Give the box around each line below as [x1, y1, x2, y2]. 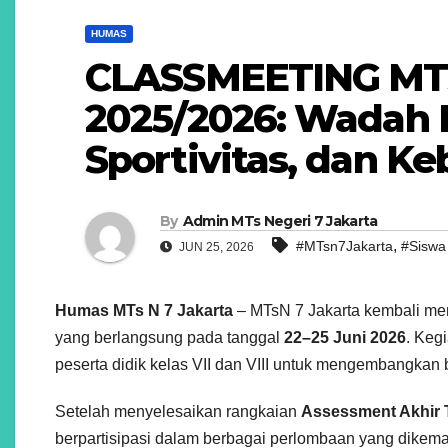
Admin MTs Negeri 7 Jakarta [182, 212, 378, 231]
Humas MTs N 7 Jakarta [55, 302, 233, 320]
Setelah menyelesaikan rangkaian [55, 403, 301, 421]
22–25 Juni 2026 [284, 329, 406, 347]
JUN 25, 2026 [176, 240, 254, 255]
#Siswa [401, 238, 446, 255]
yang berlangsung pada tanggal [55, 329, 284, 347]
